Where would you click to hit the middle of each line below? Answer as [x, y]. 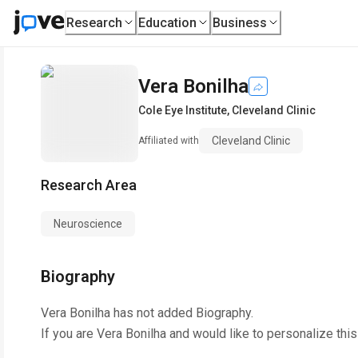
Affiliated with [169, 141]
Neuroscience [88, 224]
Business [240, 22]
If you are [69, 334]
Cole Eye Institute [183, 110]
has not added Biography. [182, 313]
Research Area [89, 185]
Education [168, 22]
